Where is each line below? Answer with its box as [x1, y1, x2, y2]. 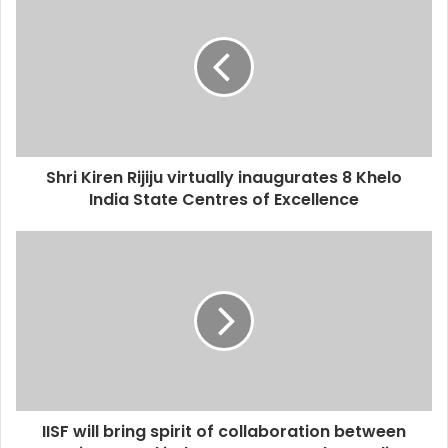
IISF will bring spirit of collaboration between [42, 420, 406, 444]
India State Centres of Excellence [89, 188, 359, 212]
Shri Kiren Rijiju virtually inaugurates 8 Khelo [46, 166, 402, 190]
